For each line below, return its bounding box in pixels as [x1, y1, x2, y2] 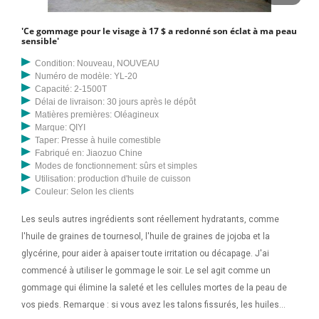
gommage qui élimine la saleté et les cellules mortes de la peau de [21, 283, 287, 293]
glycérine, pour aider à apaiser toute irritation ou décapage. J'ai [21, 249, 269, 259]
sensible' [21, 35, 59, 48]
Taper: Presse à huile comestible [35, 135, 162, 146]
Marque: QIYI [35, 122, 86, 133]
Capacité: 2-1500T [35, 84, 108, 95]
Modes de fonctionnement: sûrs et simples [35, 161, 198, 172]
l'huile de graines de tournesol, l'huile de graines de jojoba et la [21, 231, 270, 242]
